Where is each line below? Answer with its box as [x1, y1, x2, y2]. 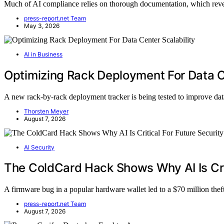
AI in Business [24, 50, 62, 58]
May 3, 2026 [24, 21, 59, 29]
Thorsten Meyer [24, 107, 68, 115]
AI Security [24, 143, 54, 151]
